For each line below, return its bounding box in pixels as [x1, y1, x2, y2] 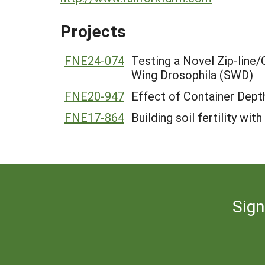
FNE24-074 [64, 53, 124, 68]
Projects [60, 20, 127, 42]
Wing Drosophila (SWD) [131, 67, 253, 82]
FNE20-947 [64, 88, 124, 104]
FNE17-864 [64, 109, 124, 125]
